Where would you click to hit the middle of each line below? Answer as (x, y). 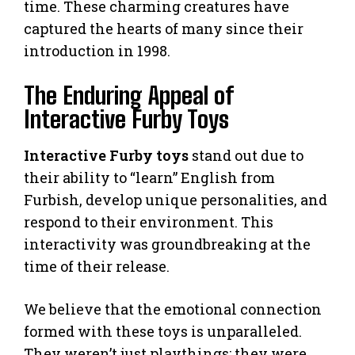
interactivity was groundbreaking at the (167, 244)
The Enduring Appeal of (128, 95)
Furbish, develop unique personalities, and (176, 199)
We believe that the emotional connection (173, 309)
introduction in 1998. (97, 50)
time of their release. (97, 266)
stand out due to (246, 155)
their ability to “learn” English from (149, 177)
